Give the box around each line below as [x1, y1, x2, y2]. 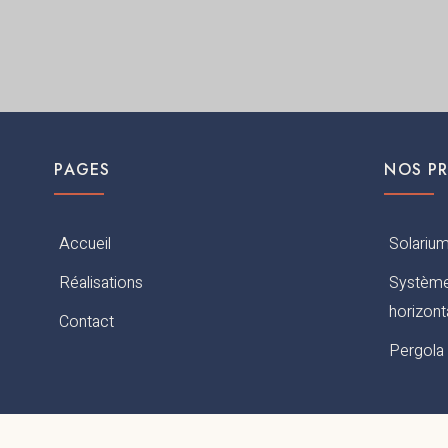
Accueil [59, 231, 112, 256]
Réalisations [59, 270, 144, 295]
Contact [59, 309, 115, 334]
